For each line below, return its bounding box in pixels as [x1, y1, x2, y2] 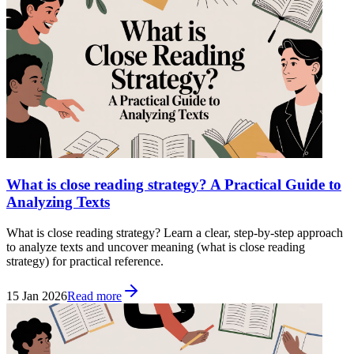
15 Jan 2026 [6, 288, 67, 303]
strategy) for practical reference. [6, 254, 164, 268]
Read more [67, 288, 122, 303]
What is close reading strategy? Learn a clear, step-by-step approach [6, 225, 343, 239]
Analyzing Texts [6, 193, 110, 210]
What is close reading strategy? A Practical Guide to [6, 175, 341, 193]
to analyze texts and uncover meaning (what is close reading [6, 239, 305, 254]
